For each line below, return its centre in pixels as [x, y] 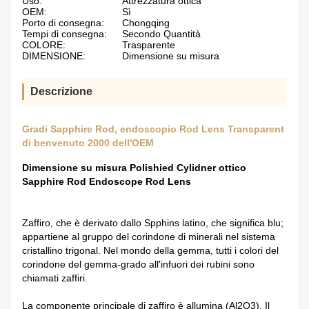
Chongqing [146, 23]
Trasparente [149, 45]
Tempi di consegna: [64, 34]
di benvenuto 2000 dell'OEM [88, 143]
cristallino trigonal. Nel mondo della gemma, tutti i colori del [150, 251]
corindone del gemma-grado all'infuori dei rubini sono [138, 265]
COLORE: [44, 45]
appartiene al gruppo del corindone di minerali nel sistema [149, 237]
